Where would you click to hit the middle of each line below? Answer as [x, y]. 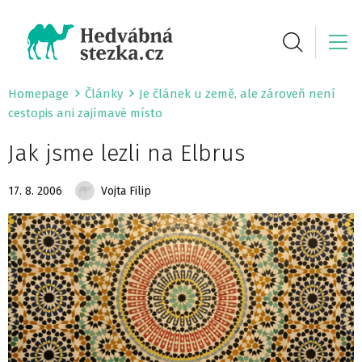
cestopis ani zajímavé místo [85, 113]
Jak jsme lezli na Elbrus [130, 153]
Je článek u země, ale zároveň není [237, 94]
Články [104, 94]
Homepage [38, 94]
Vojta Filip [126, 191]
